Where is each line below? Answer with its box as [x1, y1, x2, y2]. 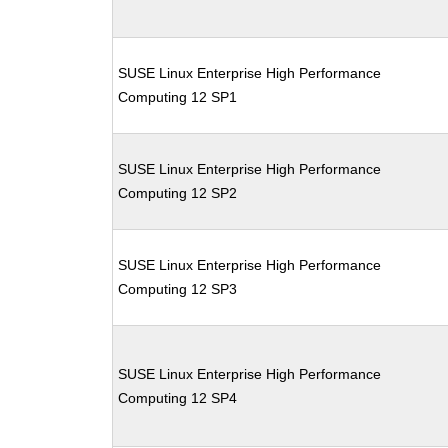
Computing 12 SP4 [118, 390, 238, 406]
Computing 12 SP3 [118, 281, 238, 297]
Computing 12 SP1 [118, 89, 238, 105]
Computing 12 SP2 [118, 185, 238, 201]
